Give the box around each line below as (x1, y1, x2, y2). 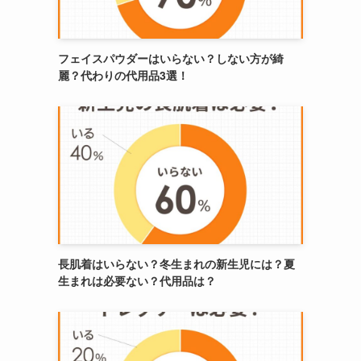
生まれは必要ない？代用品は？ (58, 272, 216, 288)
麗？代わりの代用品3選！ (58, 67, 189, 83)
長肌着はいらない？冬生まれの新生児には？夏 (58, 255, 295, 272)
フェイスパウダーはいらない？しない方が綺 (58, 50, 284, 66)
